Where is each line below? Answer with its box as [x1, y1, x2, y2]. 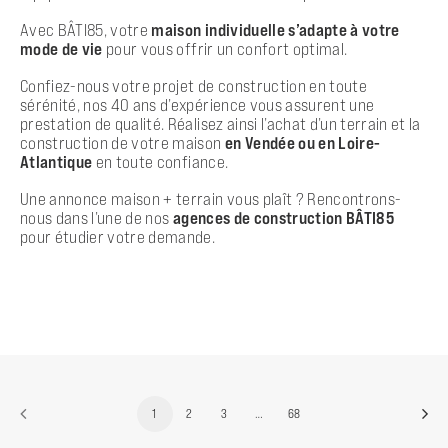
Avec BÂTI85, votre [20, 19, 152, 40]
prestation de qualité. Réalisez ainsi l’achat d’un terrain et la [20, 113, 421, 134]
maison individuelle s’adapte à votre [151, 19, 400, 40]
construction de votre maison [20, 132, 225, 153]
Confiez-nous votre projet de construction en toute [20, 75, 367, 96]
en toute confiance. [92, 151, 229, 172]
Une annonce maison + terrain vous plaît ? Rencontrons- [20, 188, 402, 209]
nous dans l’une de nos [20, 207, 173, 228]
